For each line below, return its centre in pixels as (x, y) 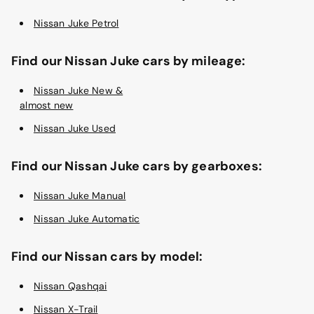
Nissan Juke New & (78, 91)
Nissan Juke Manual (80, 196)
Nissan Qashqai (70, 286)
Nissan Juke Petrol (76, 23)
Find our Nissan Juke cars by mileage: (129, 61)
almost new (47, 105)
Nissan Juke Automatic (87, 219)
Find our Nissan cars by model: (107, 257)
